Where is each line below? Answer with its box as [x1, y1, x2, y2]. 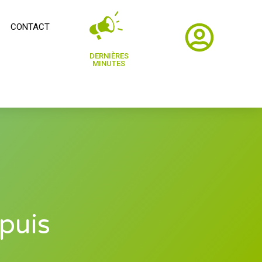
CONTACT [10, 22, 50, 32]
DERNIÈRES [89, 51, 129, 61]
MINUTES [92, 59, 126, 68]
